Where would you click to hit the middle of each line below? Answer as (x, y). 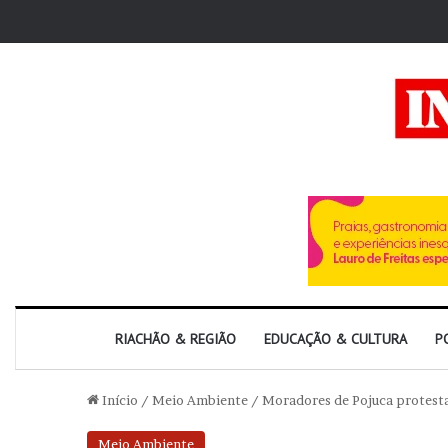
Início (118, 400)
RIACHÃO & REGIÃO (175, 339)
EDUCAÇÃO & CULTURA (335, 339)
